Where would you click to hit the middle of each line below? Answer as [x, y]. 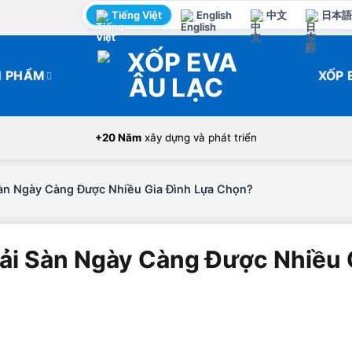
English [214, 15]
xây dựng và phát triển [199, 137]
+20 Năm [118, 137]
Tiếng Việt [136, 15]
